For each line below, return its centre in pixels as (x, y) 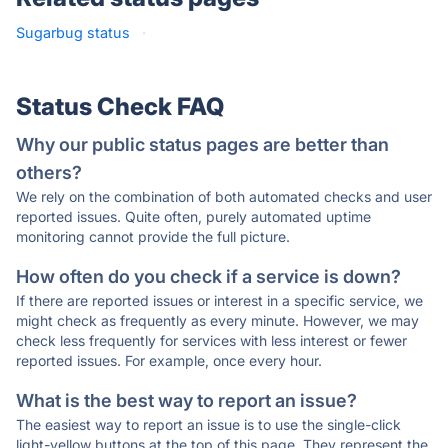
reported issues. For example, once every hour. (169, 360)
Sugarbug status (73, 32)
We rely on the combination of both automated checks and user (224, 196)
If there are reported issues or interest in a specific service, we (219, 300)
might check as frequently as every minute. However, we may (217, 320)
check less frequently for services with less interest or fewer (211, 340)
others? (49, 172)
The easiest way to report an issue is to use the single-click (208, 424)
